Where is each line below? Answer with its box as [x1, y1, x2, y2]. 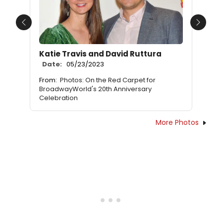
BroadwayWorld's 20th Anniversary [39, 84, 152, 94]
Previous [23, 22, 56, 34]
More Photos [156, 117, 199, 127]
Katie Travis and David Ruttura [39, 48, 162, 59]
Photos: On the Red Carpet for [60, 75, 156, 85]
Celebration [39, 93, 78, 103]
